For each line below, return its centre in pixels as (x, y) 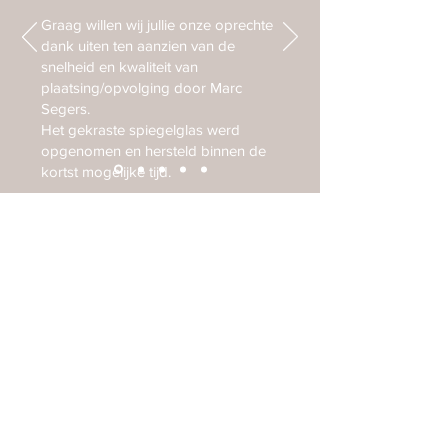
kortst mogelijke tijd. (106, 171)
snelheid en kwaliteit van (119, 66)
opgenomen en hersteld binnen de (153, 150)
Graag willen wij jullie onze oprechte (157, 24)
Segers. (65, 108)
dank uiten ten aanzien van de (138, 45)
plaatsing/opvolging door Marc (141, 87)
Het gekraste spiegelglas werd (140, 129)
